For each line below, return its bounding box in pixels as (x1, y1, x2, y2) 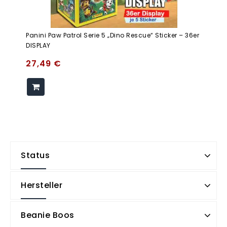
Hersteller (21, 179, 62, 191)
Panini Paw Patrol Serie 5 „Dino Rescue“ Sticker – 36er (26, 30, 199, 40)
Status (21, 149, 50, 161)
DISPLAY (26, 41, 51, 50)
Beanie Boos (21, 209, 74, 221)
